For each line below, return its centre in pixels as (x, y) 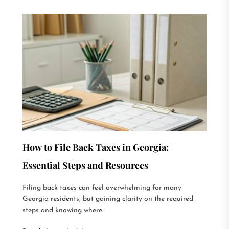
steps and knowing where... (64, 211)
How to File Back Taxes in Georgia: (96, 147)
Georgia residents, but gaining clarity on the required (108, 199)
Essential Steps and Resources (85, 165)
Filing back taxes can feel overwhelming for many (102, 188)
